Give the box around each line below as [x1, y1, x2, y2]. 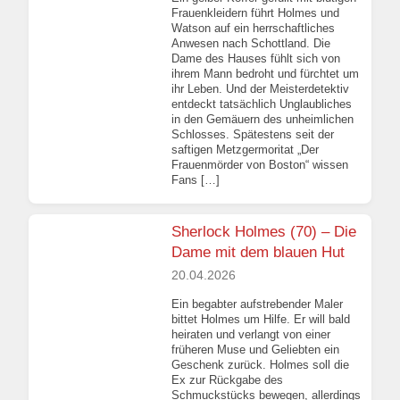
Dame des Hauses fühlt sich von [171, 52, 340, 66]
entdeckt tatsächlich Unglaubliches [171, 97, 352, 112]
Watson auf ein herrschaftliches [171, 21, 335, 36]
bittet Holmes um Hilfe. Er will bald [171, 312, 350, 326]
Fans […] [171, 173, 220, 187]
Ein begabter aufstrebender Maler [171, 296, 343, 311]
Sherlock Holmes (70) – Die [171, 223, 356, 241]
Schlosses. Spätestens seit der [171, 128, 334, 142]
